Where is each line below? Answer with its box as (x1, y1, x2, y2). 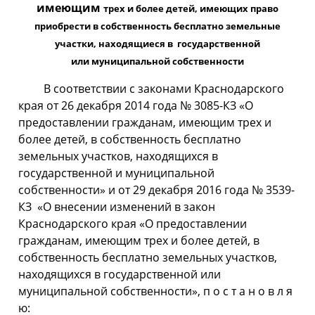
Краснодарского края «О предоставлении (18, 216, 247, 231)
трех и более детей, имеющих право (103, 2, 278, 15)
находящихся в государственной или (18, 266, 221, 282)
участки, (55, 37, 98, 50)
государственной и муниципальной (18, 165, 215, 181)
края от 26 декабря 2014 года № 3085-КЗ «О (18, 98, 254, 113)
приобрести (34, 20, 93, 32)
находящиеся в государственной (98, 37, 260, 50)
